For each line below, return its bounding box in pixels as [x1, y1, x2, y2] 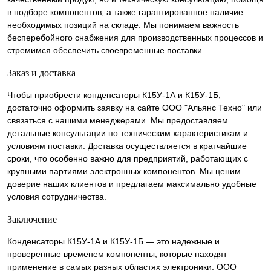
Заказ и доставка [7, 68, 76, 79]
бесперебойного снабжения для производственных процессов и [7, 33, 263, 43]
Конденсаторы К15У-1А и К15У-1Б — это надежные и [7, 237, 220, 247]
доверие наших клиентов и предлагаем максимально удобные [7, 179, 256, 189]
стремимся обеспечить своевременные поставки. [7, 45, 204, 56]
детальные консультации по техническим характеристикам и [7, 128, 248, 139]
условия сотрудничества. [7, 192, 106, 202]
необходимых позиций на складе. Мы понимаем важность [7, 20, 239, 30]
